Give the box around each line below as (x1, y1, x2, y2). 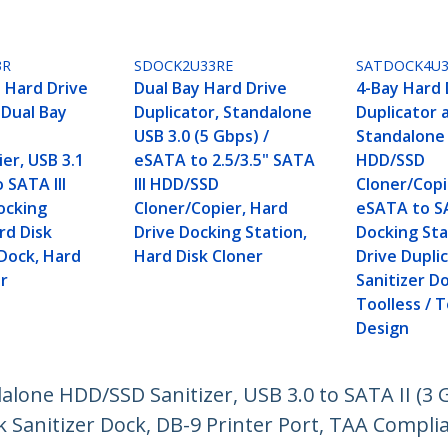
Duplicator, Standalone (134, 101, 313, 124)
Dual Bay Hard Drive (134, 77, 288, 100)
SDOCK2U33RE (134, 56, 234, 76)
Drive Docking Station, (134, 221, 308, 244)
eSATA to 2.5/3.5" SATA (134, 149, 316, 172)
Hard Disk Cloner (134, 245, 264, 268)
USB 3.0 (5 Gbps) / (134, 125, 270, 148)
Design (356, 317, 410, 340)
